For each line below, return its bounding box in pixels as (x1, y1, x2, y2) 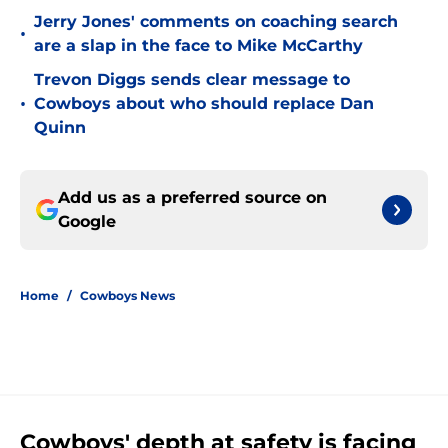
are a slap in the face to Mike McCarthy (34, 36, 363, 56)
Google (58, 212, 116, 232)
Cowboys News (80, 288, 175, 304)
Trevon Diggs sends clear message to (34, 70, 350, 90)
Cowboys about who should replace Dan (34, 94, 374, 114)
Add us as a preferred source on (58, 188, 327, 208)
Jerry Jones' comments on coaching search (34, 12, 398, 32)
